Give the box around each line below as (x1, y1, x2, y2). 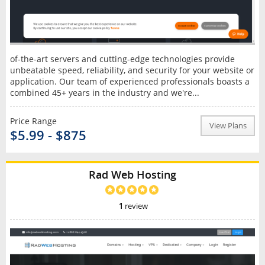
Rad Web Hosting (89, 167, 176, 182)
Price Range (9, 115, 57, 127)
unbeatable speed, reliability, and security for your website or (9, 64, 254, 76)
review (123, 201, 148, 211)
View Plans (209, 121, 247, 131)
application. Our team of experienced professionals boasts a (9, 76, 250, 88)
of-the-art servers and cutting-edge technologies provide (9, 53, 235, 65)
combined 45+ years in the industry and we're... (9, 87, 199, 99)
